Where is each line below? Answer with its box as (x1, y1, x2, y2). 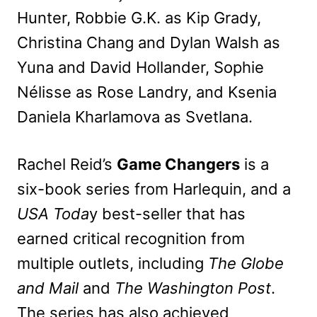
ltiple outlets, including (40, 253, 208, 272)
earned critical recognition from (17, 229, 245, 248)
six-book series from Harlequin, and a (17, 179, 291, 198)
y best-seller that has (89, 204, 246, 223)
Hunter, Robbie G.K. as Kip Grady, (17, 8, 261, 27)
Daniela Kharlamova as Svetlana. (17, 107, 253, 126)
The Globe (208, 253, 284, 272)
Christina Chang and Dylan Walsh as (17, 33, 280, 52)
